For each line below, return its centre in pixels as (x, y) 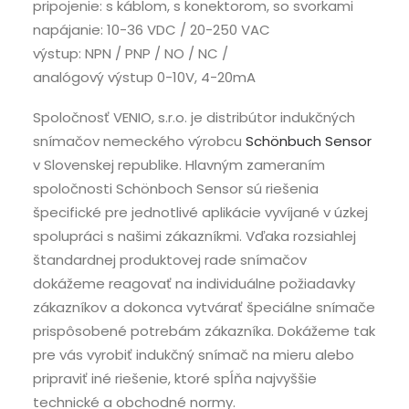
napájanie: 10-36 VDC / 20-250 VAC (152, 30)
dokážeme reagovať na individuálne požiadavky (194, 283)
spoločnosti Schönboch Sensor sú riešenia (176, 189)
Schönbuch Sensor (309, 141)
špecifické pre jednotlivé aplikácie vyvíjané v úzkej (200, 212)
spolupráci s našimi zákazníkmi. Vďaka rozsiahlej (194, 236)
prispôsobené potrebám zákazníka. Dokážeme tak (204, 331)
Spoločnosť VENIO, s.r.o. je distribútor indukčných (194, 117)
